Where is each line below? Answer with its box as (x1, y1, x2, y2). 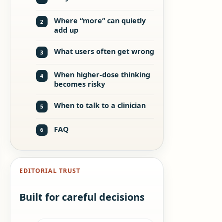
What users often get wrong (54, 47, 155, 56)
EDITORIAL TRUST (19, 166, 80, 175)
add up (54, 25, 79, 35)
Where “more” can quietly (54, 16, 146, 26)
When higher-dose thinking (54, 70, 151, 80)
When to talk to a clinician (54, 101, 146, 111)
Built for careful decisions (19, 190, 145, 204)
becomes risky (54, 79, 106, 89)
